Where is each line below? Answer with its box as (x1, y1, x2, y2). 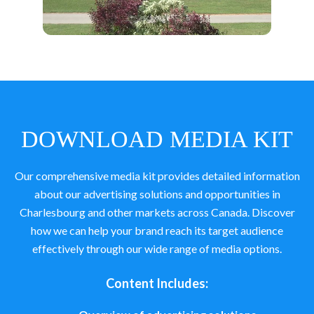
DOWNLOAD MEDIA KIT (21, 125, 293, 152)
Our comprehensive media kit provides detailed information (14, 168, 300, 182)
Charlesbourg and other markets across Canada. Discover (19, 205, 295, 219)
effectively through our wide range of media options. (32, 241, 282, 255)
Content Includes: (106, 275, 208, 291)
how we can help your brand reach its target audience (31, 223, 283, 237)
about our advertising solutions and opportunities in (34, 186, 280, 200)
